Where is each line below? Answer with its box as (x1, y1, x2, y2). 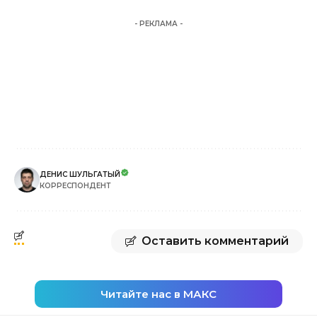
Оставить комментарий (142, 234, 289, 248)
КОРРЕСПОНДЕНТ (40, 180, 111, 190)
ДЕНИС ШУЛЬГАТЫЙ (40, 169, 120, 179)
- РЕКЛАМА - (134, 18, 183, 28)
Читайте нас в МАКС (100, 287, 217, 301)
